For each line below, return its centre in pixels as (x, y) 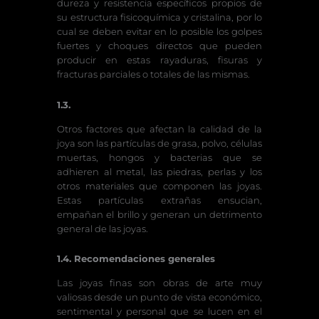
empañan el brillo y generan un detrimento (159, 214)
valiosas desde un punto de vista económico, (159, 297)
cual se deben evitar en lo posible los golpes (159, 31)
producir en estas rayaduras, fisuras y (159, 59)
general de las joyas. (104, 228)
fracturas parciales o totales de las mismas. (155, 74)
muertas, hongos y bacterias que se (159, 157)
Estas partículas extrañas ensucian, (159, 200)
